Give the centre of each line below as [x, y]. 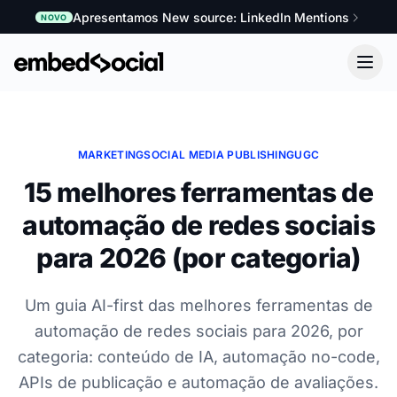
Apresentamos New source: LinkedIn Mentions [210, 17]
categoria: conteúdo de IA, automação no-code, [198, 356]
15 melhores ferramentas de [198, 192]
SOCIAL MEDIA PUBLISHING [219, 154]
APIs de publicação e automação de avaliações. [198, 382]
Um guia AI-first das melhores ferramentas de [198, 305]
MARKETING [111, 154]
